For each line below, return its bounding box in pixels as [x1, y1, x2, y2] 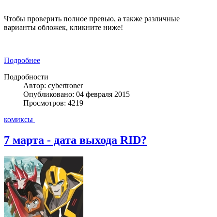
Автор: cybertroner [23, 81, 83, 90]
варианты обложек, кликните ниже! [4, 23, 123, 31]
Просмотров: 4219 [23, 98, 83, 107]
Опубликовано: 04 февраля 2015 [23, 90, 130, 98]
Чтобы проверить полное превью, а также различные [4, 14, 180, 23]
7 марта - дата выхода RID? [4, 133, 147, 146]
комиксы [4, 115, 35, 124]
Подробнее [4, 56, 40, 64]
